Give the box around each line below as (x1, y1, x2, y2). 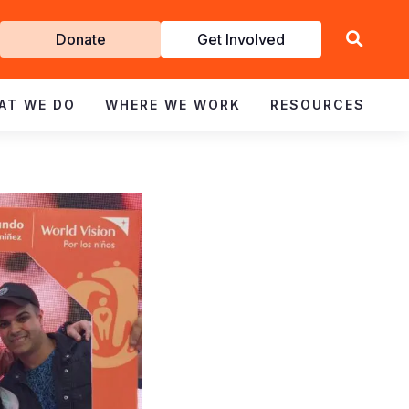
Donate (55, 30, 106, 48)
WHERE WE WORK (105, 97, 241, 112)
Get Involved (197, 30, 285, 48)
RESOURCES (270, 97, 365, 112)
